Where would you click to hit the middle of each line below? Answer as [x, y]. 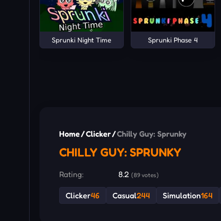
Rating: [72, 174]
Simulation [182, 196]
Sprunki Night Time [81, 39]
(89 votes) [145, 175]
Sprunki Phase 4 [173, 39]
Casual [125, 196]
